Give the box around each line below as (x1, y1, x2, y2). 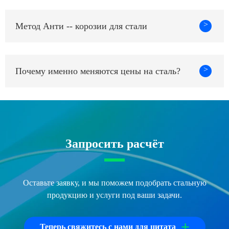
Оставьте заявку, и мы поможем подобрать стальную (22, 178, 207, 188)
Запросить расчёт (65, 137, 164, 151)
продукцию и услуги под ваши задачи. (47, 191, 182, 200)
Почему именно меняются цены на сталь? (15, 65, 180, 76)
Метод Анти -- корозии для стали (15, 20, 147, 31)
